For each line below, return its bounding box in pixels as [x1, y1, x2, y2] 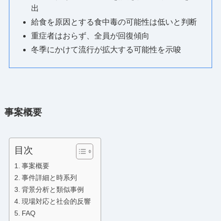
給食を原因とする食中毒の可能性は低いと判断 [31, 17, 197, 26]
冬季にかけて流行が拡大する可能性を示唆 [31, 45, 181, 54]
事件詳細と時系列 [21, 174, 77, 182]
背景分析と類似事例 [21, 185, 84, 194]
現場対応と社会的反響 [21, 197, 91, 206]
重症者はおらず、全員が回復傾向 [31, 31, 149, 40]
